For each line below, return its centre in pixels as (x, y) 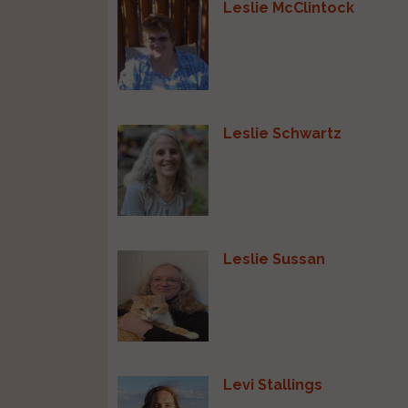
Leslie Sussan (275, 259)
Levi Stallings (273, 384)
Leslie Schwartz (283, 133)
